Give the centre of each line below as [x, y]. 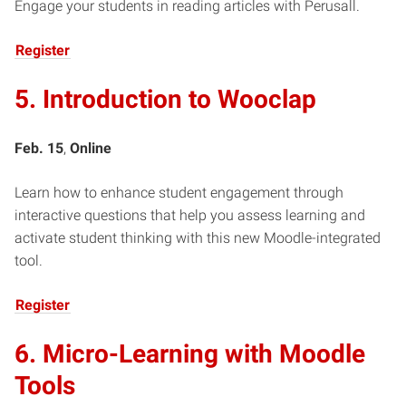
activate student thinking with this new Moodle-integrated [198, 237]
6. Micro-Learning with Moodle [190, 353]
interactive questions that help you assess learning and [190, 215]
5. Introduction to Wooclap [165, 99]
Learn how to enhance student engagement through [179, 192]
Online [91, 148]
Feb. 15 [39, 148]
